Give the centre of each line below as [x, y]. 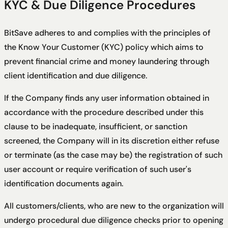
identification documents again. [64, 184]
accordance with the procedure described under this [104, 112]
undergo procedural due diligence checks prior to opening [114, 220]
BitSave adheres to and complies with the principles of [107, 33]
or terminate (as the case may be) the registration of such [113, 155]
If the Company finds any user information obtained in [107, 98]
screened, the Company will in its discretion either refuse [112, 141]
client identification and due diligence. [76, 76]
